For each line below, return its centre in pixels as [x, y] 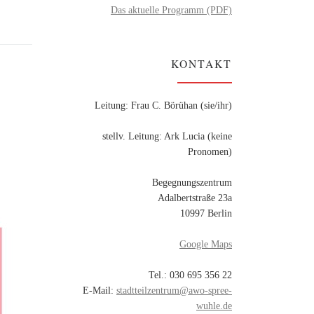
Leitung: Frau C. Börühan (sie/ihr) [163, 105]
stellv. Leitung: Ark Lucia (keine [167, 136]
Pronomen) [210, 151]
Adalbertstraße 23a [195, 197]
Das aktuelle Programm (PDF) [171, 10]
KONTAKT [202, 63]
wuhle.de [214, 305]
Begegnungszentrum [192, 182]
